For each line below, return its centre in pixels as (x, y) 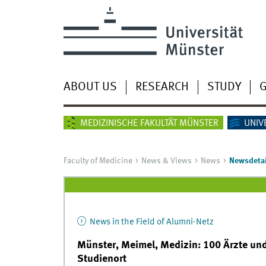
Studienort (102, 259)
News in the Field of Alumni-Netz (151, 222)
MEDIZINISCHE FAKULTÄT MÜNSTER (149, 124)
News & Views (166, 161)
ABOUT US (90, 87)
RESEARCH (162, 87)
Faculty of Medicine (98, 161)
